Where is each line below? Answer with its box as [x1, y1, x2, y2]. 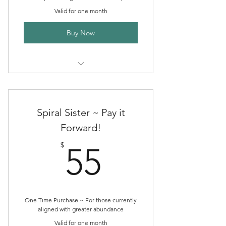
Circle [72, 85, 90, 94]
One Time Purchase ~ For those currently [25, 196, 137, 204]
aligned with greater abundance [38, 205, 124, 213]
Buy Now [67, 28, 95, 37]
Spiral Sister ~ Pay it [36, 106, 125, 119]
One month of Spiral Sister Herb [29, 75, 132, 84]
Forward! [61, 122, 101, 134]
